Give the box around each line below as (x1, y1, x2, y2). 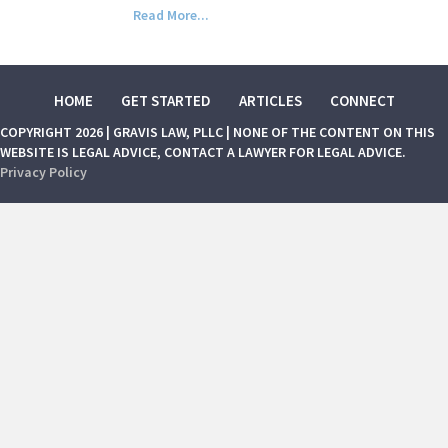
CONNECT (329, 91, 395, 110)
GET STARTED (120, 91, 211, 110)
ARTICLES (238, 91, 302, 110)
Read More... (132, 6, 209, 24)
